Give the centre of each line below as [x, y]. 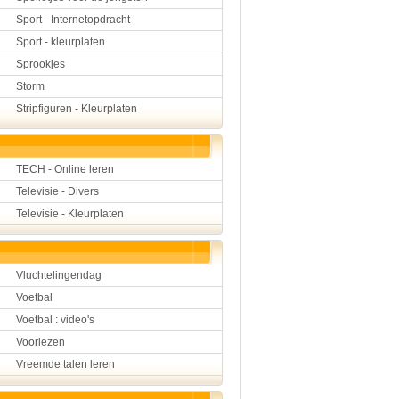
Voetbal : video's [55, 320]
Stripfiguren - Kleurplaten [77, 109]
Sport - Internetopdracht [73, 20]
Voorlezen [41, 342]
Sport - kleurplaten [61, 42]
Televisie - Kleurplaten [70, 214]
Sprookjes [41, 64]
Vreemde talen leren [65, 364]
